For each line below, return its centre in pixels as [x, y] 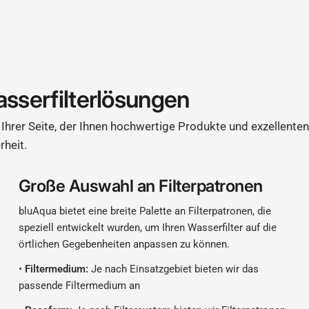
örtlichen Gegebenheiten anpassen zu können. [124, 244]
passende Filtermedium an [79, 286]
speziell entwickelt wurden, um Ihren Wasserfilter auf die [147, 228]
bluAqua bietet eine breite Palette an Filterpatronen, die [144, 211]
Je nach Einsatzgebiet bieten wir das [173, 269]
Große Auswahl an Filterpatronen [140, 186]
